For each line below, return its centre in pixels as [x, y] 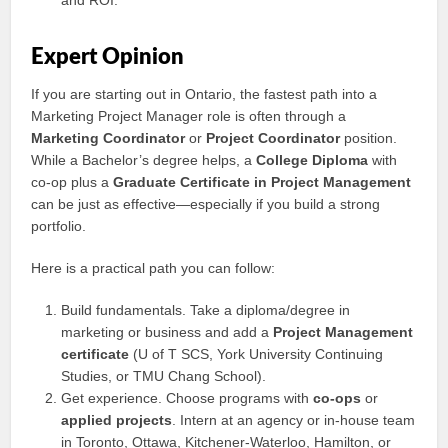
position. [369, 138]
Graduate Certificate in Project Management [262, 182]
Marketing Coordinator [108, 138]
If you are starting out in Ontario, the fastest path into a [204, 94]
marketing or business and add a [167, 332]
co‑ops [337, 398]
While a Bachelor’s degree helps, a [144, 160]
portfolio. [59, 226]
